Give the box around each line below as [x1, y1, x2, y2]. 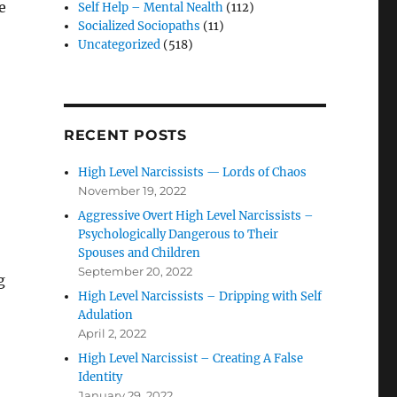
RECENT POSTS [63, 127, 187, 144]
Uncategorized [78, 37, 161, 53]
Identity [78, 370, 123, 385]
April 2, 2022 [78, 326, 147, 341]
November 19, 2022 [78, 183, 187, 198]
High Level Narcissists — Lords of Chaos [78, 165, 307, 181]
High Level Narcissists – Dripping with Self [78, 289, 323, 305]
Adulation [78, 307, 134, 323]
